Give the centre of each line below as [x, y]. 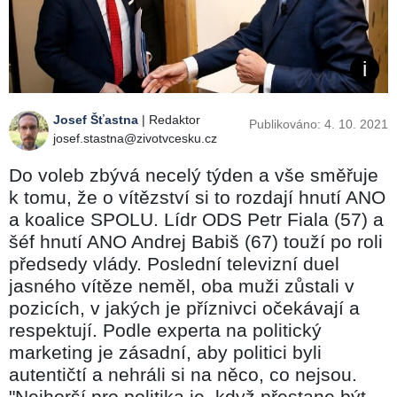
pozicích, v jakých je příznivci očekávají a [184, 307]
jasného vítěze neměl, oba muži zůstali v [182, 285]
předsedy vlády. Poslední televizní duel [174, 263]
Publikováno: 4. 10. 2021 [319, 124]
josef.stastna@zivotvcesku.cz [135, 138]
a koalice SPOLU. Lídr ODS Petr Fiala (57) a [196, 219]
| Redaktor [169, 119]
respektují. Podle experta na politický [165, 330]
